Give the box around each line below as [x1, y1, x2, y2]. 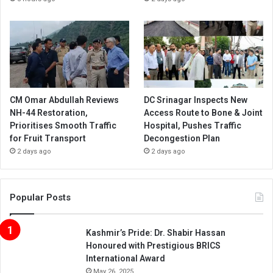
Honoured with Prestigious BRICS [86, 241, 221, 251]
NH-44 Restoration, [10, 108, 88, 118]
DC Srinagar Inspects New [144, 95, 248, 105]
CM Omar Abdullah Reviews [10, 95, 119, 105]
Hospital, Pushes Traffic [144, 121, 242, 131]
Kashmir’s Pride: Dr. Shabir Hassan [86, 228, 225, 238]
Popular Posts [10, 192, 71, 204]
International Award [86, 253, 165, 264]
